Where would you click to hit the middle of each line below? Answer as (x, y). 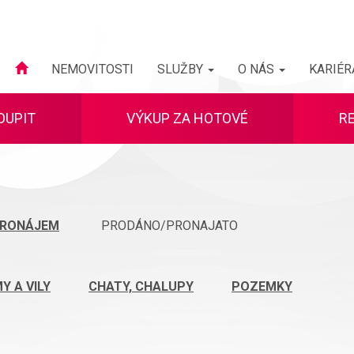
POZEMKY (262, 286)
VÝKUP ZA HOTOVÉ (187, 118)
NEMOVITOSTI (92, 69)
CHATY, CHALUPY (141, 286)
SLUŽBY (182, 69)
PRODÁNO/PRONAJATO (169, 226)
